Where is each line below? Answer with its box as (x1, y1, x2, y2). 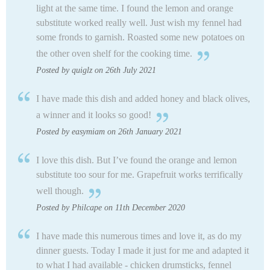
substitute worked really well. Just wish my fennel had (36, 17, 242, 28)
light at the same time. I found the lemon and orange (36, 2, 233, 13)
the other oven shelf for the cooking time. (36, 48, 192, 58)
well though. (36, 185, 84, 196)
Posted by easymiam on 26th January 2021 (36, 127, 182, 136)
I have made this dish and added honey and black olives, (36, 93, 250, 104)
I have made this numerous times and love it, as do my (36, 230, 242, 241)
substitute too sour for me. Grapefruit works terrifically (36, 169, 243, 180)
